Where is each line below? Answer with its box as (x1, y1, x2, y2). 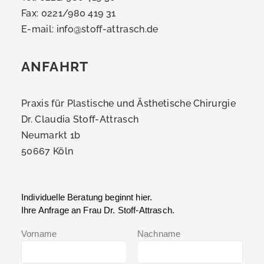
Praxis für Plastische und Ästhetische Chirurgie (21, 98, 236, 109)
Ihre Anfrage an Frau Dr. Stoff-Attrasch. (21, 205, 174, 215)
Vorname (21, 229, 57, 239)
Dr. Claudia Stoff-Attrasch (21, 114, 139, 125)
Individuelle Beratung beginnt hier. (21, 192, 153, 202)
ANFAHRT (21, 58, 89, 74)
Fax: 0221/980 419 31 (21, 8, 116, 19)
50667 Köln (21, 146, 74, 157)
